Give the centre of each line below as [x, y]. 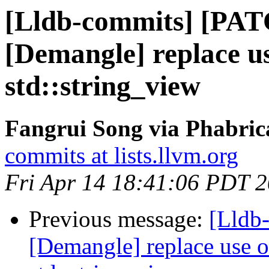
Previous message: [119, 219]
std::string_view [103, 86]
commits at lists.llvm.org [122, 156]
